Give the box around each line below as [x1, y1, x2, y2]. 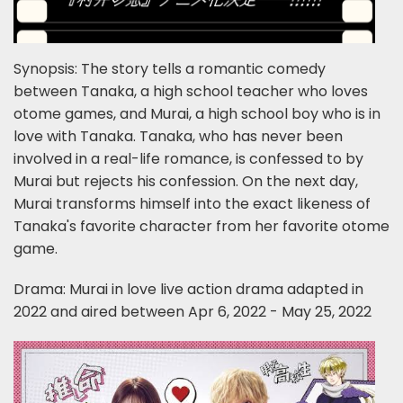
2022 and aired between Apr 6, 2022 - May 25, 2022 [13, 300, 372, 322]
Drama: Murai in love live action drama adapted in [13, 278, 363, 300]
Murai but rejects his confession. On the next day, [13, 170, 358, 192]
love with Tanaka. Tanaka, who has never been [13, 125, 343, 147]
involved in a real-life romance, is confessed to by [13, 148, 363, 169]
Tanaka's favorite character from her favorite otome [13, 215, 390, 237]
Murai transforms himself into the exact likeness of [13, 193, 371, 214]
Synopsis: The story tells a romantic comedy [13, 58, 326, 79]
